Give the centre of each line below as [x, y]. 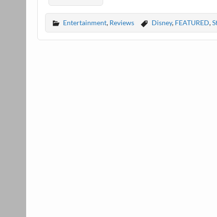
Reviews [122, 22]
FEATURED [192, 22]
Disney [162, 22]
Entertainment [85, 22]
